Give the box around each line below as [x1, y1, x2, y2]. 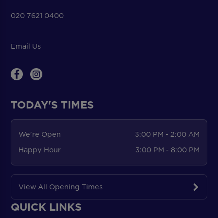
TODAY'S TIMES [11, 97, 94, 112]
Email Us [11, 41, 41, 51]
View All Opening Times [18, 182, 103, 192]
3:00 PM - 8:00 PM [135, 145, 200, 155]
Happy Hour [18, 145, 61, 155]
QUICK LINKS [11, 200, 82, 215]
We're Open [18, 129, 61, 139]
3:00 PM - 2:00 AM [135, 129, 200, 139]
